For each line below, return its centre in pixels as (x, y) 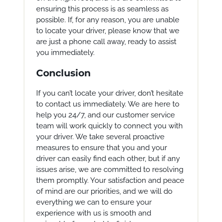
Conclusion (63, 73)
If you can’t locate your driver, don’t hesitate (110, 93)
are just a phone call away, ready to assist (106, 42)
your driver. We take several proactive (100, 137)
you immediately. (65, 53)
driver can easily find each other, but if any (108, 159)
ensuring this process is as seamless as (102, 9)
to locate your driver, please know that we (108, 31)
